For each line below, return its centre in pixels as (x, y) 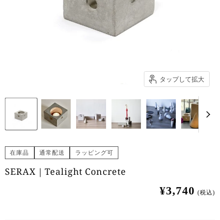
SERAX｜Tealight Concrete (66, 172)
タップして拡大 (182, 79)
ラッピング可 (94, 153)
